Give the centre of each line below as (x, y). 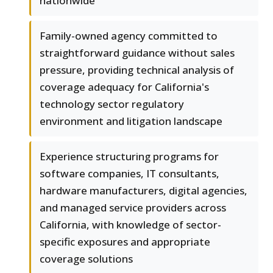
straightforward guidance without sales (137, 53)
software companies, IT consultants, (129, 174)
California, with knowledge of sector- (130, 225)
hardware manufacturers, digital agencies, (144, 191)
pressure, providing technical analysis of (137, 70)
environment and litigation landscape (131, 121)
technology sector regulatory (112, 104)
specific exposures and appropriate (125, 242)
